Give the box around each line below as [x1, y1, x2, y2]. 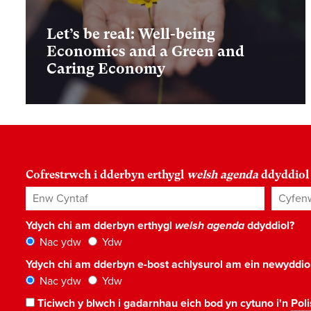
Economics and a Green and [47, 43, 244, 60]
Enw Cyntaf [25, 187, 81, 202]
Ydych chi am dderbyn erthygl [26, 219, 175, 233]
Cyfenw [271, 187, 309, 202]
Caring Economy [47, 60, 165, 78]
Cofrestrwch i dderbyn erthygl [26, 168, 187, 182]
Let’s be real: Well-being [47, 26, 215, 43]
